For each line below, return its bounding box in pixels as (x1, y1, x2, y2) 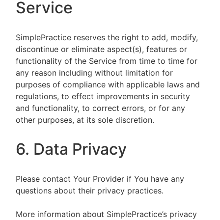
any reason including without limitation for (16, 68, 173, 78)
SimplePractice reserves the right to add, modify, (16, 32, 198, 42)
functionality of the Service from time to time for (16, 56, 197, 66)
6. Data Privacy (16, 139, 131, 159)
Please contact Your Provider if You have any (16, 174, 184, 184)
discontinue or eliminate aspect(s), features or (16, 44, 187, 54)
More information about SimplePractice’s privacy (16, 209, 197, 219)
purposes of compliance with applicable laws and (16, 80, 200, 89)
